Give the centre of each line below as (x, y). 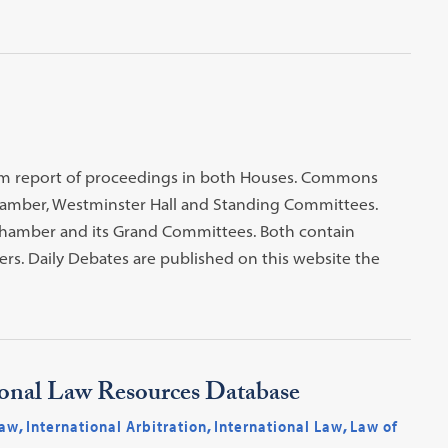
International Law (278, 425)
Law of (373, 425)
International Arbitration (116, 425)
